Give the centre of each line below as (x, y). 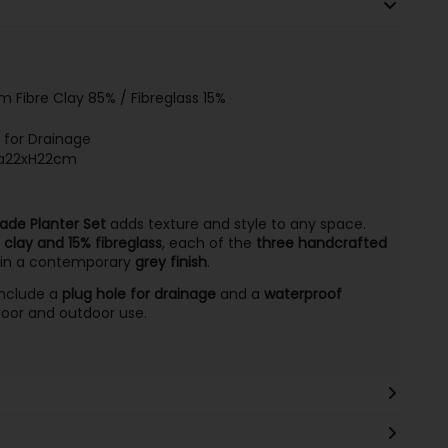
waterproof (302, 293)
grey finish (170, 261)
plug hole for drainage (138, 293)
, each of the (208, 242)
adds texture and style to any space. (235, 223)
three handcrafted (321, 242)
